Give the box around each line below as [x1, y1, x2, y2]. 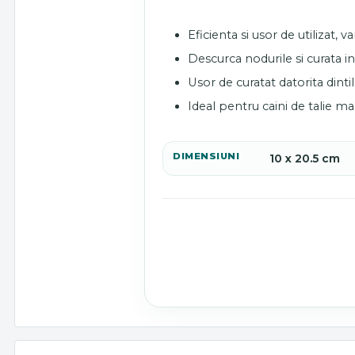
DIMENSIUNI [173, 151, 240, 162]
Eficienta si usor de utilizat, [188, 28, 341, 43]
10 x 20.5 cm [269, 152, 340, 166]
